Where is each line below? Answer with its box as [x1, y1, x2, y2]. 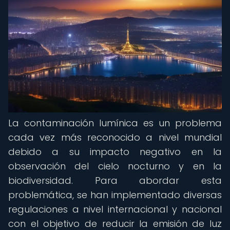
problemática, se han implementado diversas [8, 188, 222, 201]
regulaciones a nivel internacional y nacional [8, 203, 222, 216]
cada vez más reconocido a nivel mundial [8, 131, 222, 144]
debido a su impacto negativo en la [8, 145, 222, 158]
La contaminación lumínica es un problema [8, 117, 222, 129]
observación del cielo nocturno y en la [8, 160, 222, 172]
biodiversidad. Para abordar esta [8, 174, 222, 187]
